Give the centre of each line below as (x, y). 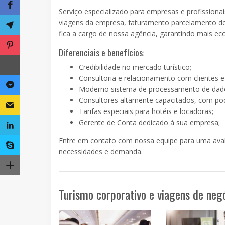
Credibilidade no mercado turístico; (135, 67)
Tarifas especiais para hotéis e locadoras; (146, 111)
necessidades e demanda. (101, 151)
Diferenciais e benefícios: (101, 52)
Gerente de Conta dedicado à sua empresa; (149, 122)
